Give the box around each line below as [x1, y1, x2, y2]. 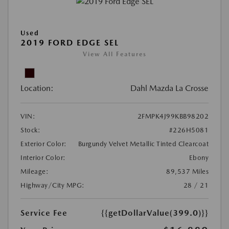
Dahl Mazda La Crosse [130, 83, 209, 93]
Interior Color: [20, 153, 66, 162]
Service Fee [20, 208, 67, 218]
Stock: [20, 126, 40, 134]
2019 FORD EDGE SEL [20, 37, 119, 48]
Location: [20, 83, 54, 93]
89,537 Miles [166, 167, 209, 175]
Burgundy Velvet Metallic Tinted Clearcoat [78, 140, 209, 148]
